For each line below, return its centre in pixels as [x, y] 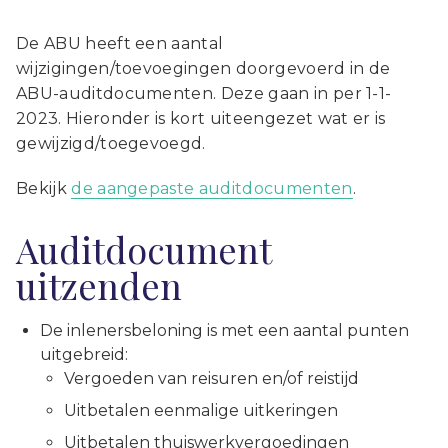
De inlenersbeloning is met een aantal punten [224, 331]
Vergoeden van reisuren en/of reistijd [211, 379]
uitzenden [99, 285]
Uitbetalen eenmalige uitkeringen [201, 411]
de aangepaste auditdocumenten [212, 189]
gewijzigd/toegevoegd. [111, 144]
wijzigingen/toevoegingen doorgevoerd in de [203, 69]
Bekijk [44, 189]
